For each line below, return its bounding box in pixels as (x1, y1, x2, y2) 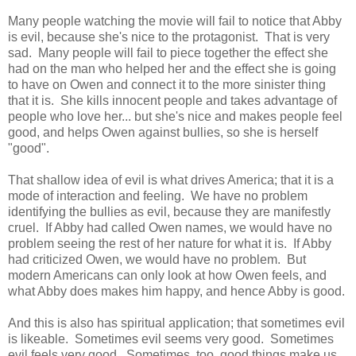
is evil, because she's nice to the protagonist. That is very (8, 29, 330, 44)
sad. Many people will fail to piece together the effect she (8, 45, 328, 60)
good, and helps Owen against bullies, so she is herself (8, 125, 318, 139)
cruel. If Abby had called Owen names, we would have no (8, 220, 332, 234)
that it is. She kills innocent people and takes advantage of (8, 93, 337, 107)
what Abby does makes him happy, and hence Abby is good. (8, 284, 345, 298)
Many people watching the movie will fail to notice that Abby (8, 14, 342, 28)
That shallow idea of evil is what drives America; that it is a (8, 172, 334, 187)
